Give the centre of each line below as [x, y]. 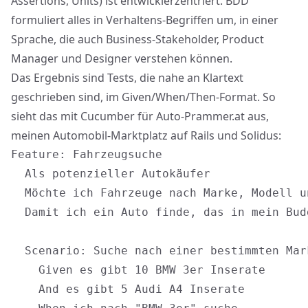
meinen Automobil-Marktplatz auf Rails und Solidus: [146, 135]
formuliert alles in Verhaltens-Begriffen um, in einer [145, 20]
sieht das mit [46, 116]
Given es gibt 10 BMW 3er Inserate [138, 270]
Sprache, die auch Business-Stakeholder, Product [137, 39]
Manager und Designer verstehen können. [122, 58]
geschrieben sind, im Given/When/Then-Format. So [143, 97]
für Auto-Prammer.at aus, [202, 116]
